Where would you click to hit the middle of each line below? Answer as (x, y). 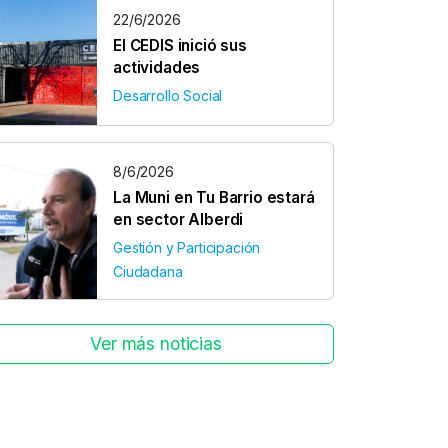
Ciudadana (148, 271)
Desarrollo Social (168, 95)
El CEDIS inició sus (180, 45)
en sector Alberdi (178, 219)
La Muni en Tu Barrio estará (214, 197)
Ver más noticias (156, 343)
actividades (157, 67)
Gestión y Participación (187, 247)
